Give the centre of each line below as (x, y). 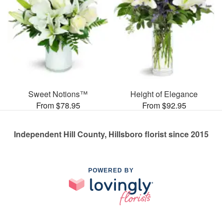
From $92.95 (164, 105)
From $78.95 (58, 105)
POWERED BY (111, 170)
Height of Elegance (164, 94)
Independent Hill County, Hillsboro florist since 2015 (111, 134)
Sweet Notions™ (58, 94)
